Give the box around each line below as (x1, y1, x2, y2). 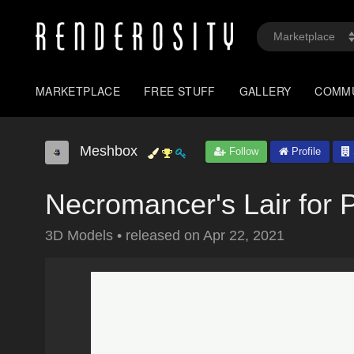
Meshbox (80, 143, 137, 159)
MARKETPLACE (36, 83, 121, 99)
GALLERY (239, 83, 292, 99)
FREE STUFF (144, 83, 216, 99)
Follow (226, 145, 258, 157)
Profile (288, 145, 321, 157)
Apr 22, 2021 (203, 228, 284, 243)
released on (126, 228, 203, 243)
